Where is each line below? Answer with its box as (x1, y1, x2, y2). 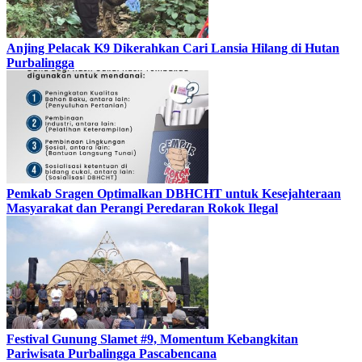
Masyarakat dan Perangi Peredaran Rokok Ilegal (6, 200, 278, 215)
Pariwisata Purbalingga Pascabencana (6, 346, 217, 360)
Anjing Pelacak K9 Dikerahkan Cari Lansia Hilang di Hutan (6, 40, 339, 55)
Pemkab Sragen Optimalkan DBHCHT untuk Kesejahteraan (6, 186, 341, 200)
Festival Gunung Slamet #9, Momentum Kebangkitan (6, 331, 298, 346)
